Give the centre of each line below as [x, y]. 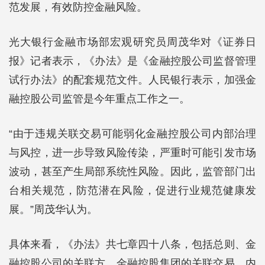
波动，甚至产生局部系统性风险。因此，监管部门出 [132, 172]
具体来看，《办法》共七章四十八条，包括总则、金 [132, 244]
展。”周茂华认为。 [53, 209]
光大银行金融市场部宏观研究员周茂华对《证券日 [132, 42]
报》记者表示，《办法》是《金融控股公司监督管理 [132, 61]
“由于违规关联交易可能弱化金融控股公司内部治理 [132, 134]
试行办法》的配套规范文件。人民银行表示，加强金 [132, 80]
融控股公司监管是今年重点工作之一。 [99, 99]
